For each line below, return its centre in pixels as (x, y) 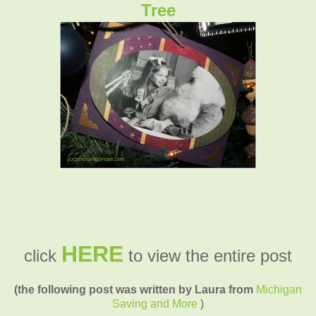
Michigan (279, 289)
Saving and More (155, 303)
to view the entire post (208, 255)
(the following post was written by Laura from (135, 289)
